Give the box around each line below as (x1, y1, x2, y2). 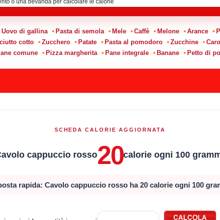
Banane (156, 49, 179, 56)
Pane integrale (105, 49, 149, 56)
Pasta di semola (55, 27, 104, 35)
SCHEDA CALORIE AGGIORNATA (54, 126, 166, 133)
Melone (157, 27, 179, 35)
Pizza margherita (45, 49, 97, 56)
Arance (187, 27, 208, 35)
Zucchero (41, 38, 70, 46)
